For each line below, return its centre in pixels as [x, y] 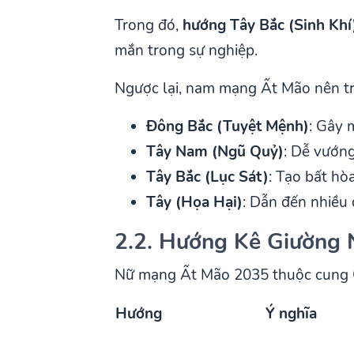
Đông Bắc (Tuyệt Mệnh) [228, 126]
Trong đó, [149, 25]
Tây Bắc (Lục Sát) [208, 177]
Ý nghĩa [292, 313]
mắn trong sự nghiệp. [186, 50]
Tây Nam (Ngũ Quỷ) [215, 151]
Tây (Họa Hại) [195, 202]
